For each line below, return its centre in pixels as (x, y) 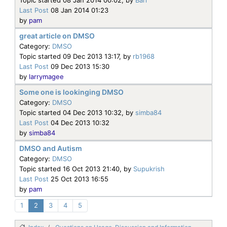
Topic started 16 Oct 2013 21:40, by (76, 168)
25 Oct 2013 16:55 (79, 179)
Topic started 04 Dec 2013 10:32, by (77, 112)
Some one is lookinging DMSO (71, 92)
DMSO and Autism (51, 148)
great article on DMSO (57, 35)
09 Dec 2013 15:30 (79, 66)
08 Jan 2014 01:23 (79, 10)
